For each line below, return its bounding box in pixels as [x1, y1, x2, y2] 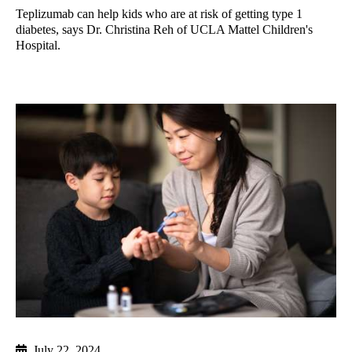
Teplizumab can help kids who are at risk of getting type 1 [16, 7, 302, 21]
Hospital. [16, 38, 60, 53]
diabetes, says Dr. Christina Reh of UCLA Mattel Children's [16, 23, 313, 37]
